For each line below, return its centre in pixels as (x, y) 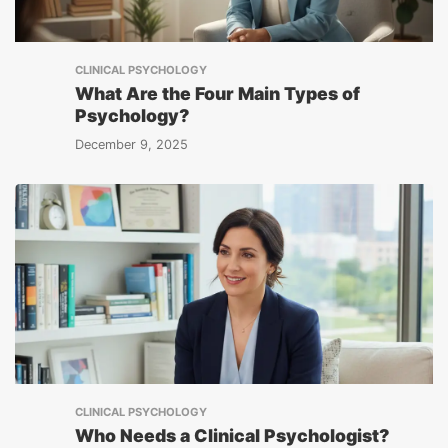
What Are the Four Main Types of (217, 93)
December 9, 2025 (131, 144)
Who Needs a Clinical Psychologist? (232, 435)
